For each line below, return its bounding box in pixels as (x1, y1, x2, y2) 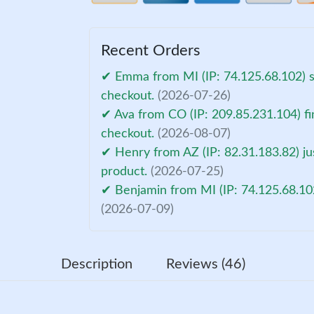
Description (60, 257, 132, 271)
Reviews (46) (165, 257, 245, 271)
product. (101, 165, 151, 178)
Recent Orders (101, 42, 201, 58)
